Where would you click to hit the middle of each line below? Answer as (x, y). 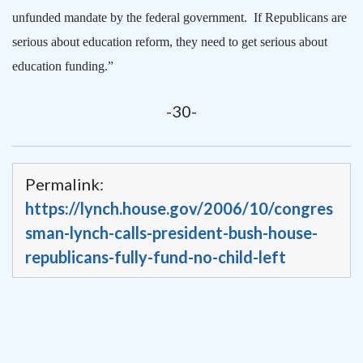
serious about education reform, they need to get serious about (170, 41)
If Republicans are (300, 17)
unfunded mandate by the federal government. (130, 17)
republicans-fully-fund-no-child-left (156, 256)
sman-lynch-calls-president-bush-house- (171, 232)
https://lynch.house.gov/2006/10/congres (179, 208)
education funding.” (63, 66)
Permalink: (64, 184)
